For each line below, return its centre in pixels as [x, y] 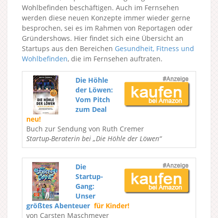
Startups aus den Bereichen [68, 48]
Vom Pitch [93, 99]
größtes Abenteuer [58, 205]
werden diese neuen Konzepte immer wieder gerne [106, 18]
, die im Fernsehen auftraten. [115, 58]
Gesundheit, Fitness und [154, 48]
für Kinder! [112, 205]
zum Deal [91, 109]
